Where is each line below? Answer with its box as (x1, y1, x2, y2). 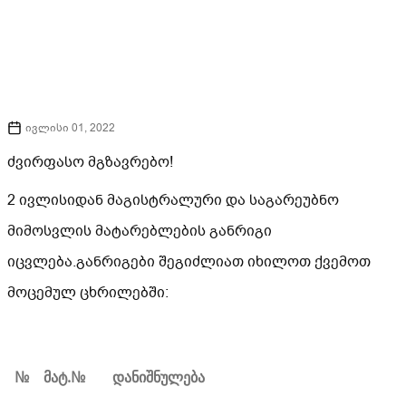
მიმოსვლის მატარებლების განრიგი (7, 220, 272, 241)
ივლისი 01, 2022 (25, 120, 115, 135)
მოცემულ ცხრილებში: (7, 282, 169, 303)
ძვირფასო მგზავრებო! (7, 151, 173, 172)
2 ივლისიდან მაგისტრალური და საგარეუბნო (7, 189, 339, 210)
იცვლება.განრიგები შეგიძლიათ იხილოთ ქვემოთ (7, 251, 371, 272)
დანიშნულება (112, 366, 205, 387)
